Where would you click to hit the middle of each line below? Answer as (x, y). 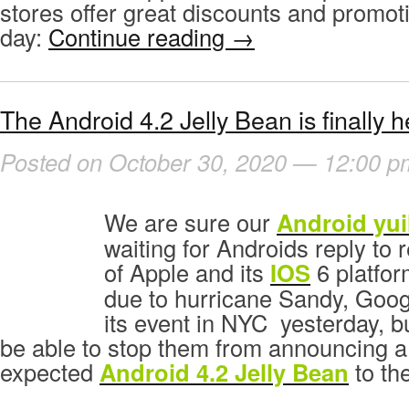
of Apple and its (187, 273)
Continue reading (140, 36)
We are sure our (190, 222)
